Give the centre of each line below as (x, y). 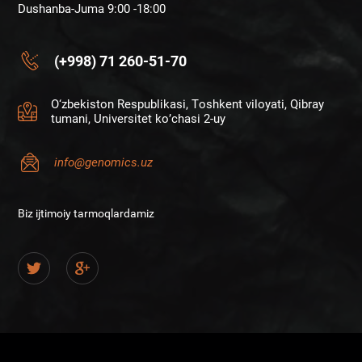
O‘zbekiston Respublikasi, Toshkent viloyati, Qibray (188, 105)
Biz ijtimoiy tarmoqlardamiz (86, 214)
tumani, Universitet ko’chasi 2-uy (139, 119)
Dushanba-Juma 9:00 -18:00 (92, 9)
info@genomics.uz (104, 163)
